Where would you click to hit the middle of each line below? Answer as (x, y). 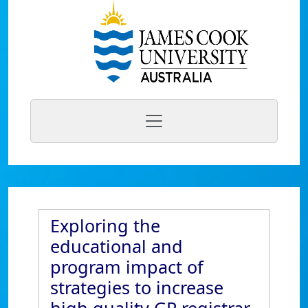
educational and (117, 246)
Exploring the (105, 225)
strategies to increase (137, 287)
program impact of (127, 267)
